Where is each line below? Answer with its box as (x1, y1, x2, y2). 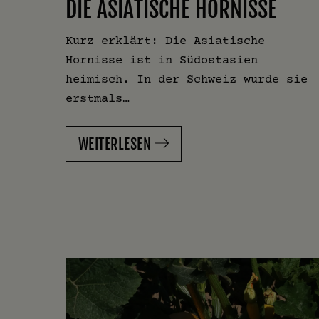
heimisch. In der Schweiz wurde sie (66, 72, 308, 86)
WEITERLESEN (78, 135, 151, 154)
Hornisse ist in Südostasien (66, 53, 258, 67)
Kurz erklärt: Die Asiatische (66, 33, 265, 48)
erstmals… (66, 91, 130, 105)
